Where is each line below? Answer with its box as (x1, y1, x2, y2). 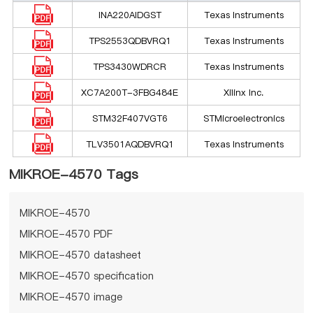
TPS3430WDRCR (93, 59, 167, 73)
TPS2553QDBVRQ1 (88, 34, 171, 47)
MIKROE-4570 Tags (9, 164, 139, 184)
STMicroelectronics (203, 111, 284, 124)
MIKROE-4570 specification (20, 268, 154, 283)
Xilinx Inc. (224, 85, 264, 99)
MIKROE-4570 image (20, 289, 123, 304)
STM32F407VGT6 (92, 111, 168, 124)
